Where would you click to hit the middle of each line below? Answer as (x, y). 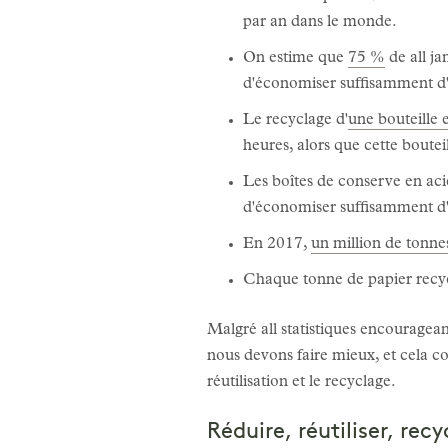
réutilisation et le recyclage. (301, 382)
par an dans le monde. (320, 22)
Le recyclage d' (295, 120)
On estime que (295, 58)
